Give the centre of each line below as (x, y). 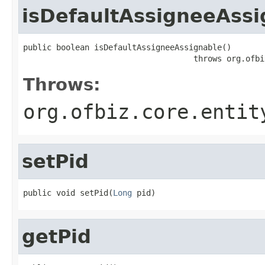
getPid (56, 236)
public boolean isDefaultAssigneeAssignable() (127, 47)
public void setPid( (68, 193)
